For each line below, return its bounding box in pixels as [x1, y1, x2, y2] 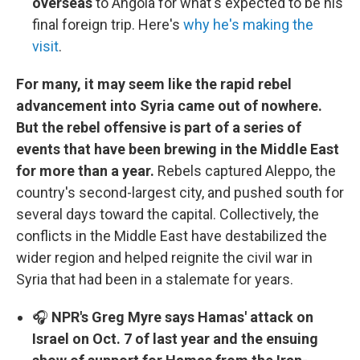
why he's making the [183, 16, 313, 33]
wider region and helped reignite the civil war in [16, 249, 313, 266]
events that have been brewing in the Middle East [16, 141, 339, 157]
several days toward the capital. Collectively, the [16, 206, 319, 223]
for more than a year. [16, 162, 154, 179]
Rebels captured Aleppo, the [154, 162, 336, 179]
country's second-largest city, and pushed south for [16, 184, 344, 201]
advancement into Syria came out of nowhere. [16, 97, 322, 114]
